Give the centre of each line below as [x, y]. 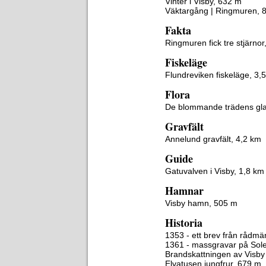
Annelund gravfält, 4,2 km [213, 139]
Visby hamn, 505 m [201, 203]
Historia [184, 223]
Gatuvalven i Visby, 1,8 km [215, 171]
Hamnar [184, 191]
